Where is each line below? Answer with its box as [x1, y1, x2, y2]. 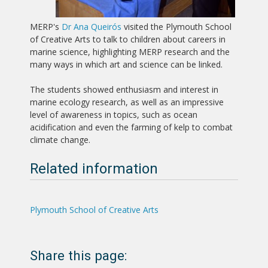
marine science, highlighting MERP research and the [30, 46, 230, 58]
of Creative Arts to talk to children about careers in [30, 33, 226, 45]
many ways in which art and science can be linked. [30, 59, 223, 71]
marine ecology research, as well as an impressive [30, 96, 224, 108]
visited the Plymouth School [121, 21, 232, 33]
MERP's [30, 21, 62, 33]
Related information [30, 160, 158, 178]
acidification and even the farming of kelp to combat [30, 121, 233, 133]
